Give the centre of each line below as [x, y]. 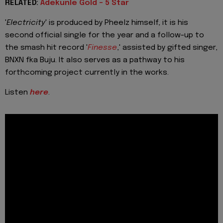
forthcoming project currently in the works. [87, 72]
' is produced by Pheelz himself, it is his [117, 23]
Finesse [102, 48]
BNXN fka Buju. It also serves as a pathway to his [95, 60]
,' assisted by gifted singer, [167, 48]
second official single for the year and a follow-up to [105, 35]
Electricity [26, 23]
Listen [17, 93]
